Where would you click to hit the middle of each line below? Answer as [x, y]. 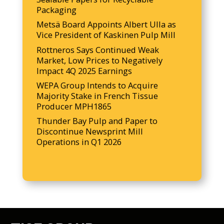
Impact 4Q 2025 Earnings [84, 70]
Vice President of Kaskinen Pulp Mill [106, 35]
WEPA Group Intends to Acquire [97, 85]
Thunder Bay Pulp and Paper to [97, 121]
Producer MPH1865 [74, 106]
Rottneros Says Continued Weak [98, 49]
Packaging [57, 9]
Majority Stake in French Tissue [97, 95]
